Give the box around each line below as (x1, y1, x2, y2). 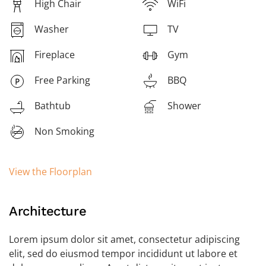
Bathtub (34, 99, 71, 112)
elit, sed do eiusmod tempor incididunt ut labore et (9, 247, 237, 260)
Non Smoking (34, 125, 94, 138)
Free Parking (34, 74, 90, 87)
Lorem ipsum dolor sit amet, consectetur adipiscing (9, 233, 240, 246)
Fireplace (34, 48, 75, 61)
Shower (167, 99, 201, 112)
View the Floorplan (9, 165, 92, 178)
